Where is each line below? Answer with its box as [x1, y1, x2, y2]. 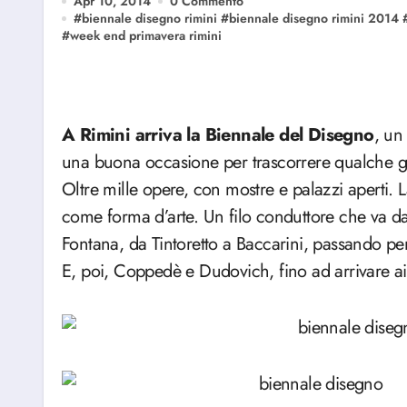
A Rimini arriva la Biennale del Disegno [74, 122, 374, 148]
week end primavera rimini [70, 26, 222, 45]
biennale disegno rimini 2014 [229, 9, 399, 27]
